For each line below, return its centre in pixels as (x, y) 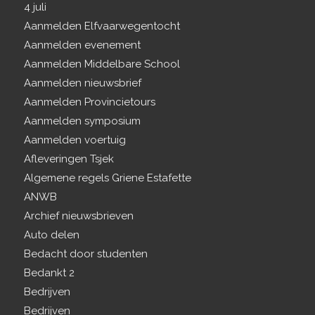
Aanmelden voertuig (75, 140)
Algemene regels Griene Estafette (107, 178)
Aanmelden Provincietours (89, 102)
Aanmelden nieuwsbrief (82, 83)
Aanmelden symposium (82, 121)
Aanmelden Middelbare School (102, 64)
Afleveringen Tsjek (69, 159)
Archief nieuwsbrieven (78, 216)
